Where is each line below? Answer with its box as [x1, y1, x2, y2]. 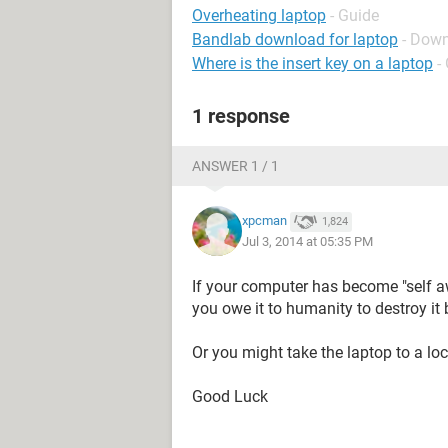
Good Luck [192, 387, 268, 406]
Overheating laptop [192, 6, 326, 25]
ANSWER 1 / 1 [192, 158, 279, 174]
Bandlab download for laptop [192, 30, 398, 49]
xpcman [242, 213, 287, 229]
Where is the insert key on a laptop [192, 54, 433, 73]
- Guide [330, 6, 379, 25]
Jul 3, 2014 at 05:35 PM [242, 233, 373, 249]
